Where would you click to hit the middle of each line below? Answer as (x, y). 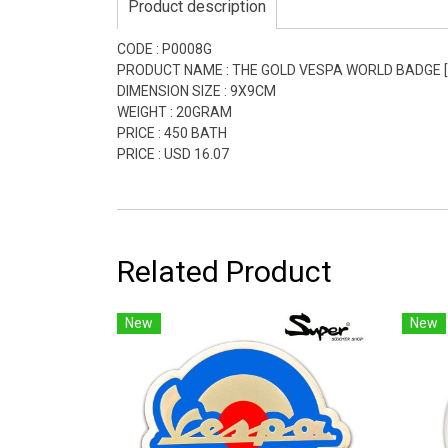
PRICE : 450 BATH (172, 132)
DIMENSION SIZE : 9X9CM (196, 90)
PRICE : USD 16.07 (173, 153)
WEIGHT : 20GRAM (174, 111)
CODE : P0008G (164, 48)
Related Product (224, 271)
